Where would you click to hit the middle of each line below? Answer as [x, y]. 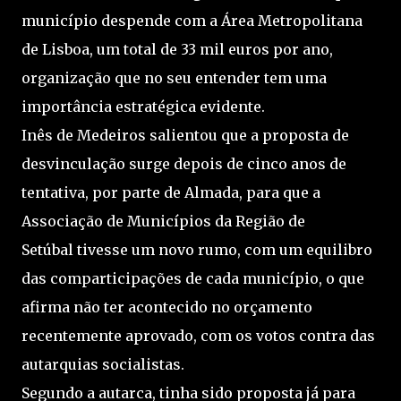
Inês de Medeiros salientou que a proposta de [185, 135]
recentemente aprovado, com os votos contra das [198, 335]
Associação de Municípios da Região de [163, 221]
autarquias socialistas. [103, 364]
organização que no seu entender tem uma [174, 77]
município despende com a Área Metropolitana [192, 20]
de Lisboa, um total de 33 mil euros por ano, [177, 49]
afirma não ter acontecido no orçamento [167, 307]
